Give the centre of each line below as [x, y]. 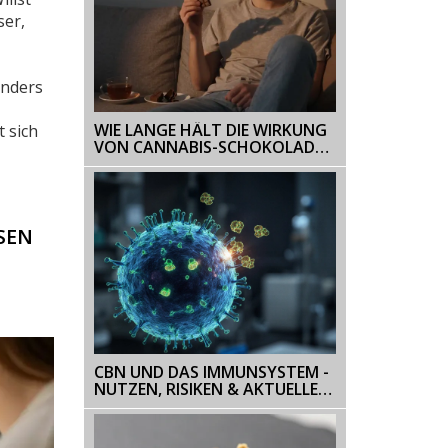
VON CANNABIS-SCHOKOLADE [208, 147]
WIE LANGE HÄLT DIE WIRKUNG [210, 130]
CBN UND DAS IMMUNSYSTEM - [211, 371]
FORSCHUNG [142, 405]
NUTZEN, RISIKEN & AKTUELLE [205, 388]
